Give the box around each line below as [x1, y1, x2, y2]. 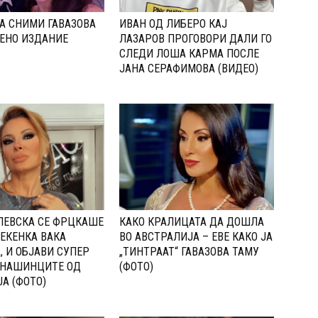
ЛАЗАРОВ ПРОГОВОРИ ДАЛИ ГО [119, 32, 272, 46]
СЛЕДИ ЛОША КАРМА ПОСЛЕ [119, 47, 259, 61]
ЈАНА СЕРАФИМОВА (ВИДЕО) [119, 62, 258, 76]
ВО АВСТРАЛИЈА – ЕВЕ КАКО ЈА [119, 230, 273, 244]
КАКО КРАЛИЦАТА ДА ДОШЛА [119, 215, 264, 229]
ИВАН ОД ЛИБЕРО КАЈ [119, 17, 227, 31]
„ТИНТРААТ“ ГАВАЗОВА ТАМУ [119, 245, 259, 259]
